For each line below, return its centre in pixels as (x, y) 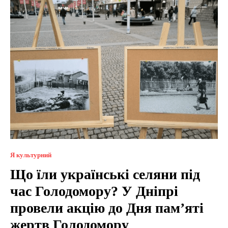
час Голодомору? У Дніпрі (94, 191)
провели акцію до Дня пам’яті (107, 208)
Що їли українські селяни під (105, 174)
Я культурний (31, 155)
